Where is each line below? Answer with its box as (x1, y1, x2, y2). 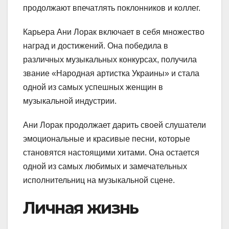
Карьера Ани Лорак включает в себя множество (23, 27, 204, 36)
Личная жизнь (23, 197, 139, 218)
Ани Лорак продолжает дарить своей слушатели (23, 120, 206, 129)
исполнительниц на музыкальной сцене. (23, 175, 175, 185)
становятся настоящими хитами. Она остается (23, 148, 199, 157)
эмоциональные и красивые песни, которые (23, 134, 190, 143)
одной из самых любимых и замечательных (23, 162, 187, 171)
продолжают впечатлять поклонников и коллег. (23, 3, 200, 12)
